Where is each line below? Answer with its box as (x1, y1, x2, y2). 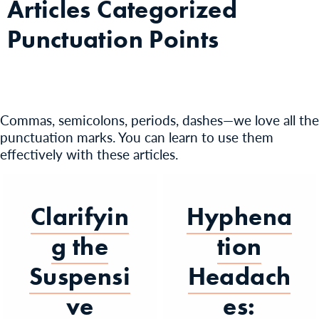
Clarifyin (30, 200, 130, 233)
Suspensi (29, 260, 130, 293)
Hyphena (186, 200, 293, 233)
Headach (187, 260, 291, 293)
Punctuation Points (7, 23, 219, 56)
